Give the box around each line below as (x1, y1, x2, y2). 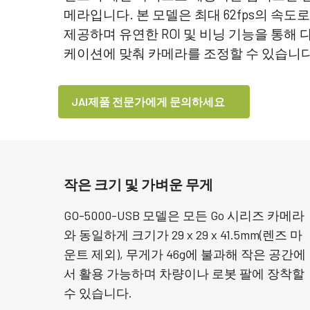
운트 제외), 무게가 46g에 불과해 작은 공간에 (64, 246, 306, 262)
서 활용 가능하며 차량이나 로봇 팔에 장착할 (64, 266, 304, 281)
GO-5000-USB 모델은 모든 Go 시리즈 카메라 (64, 208, 304, 223)
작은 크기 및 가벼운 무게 (64, 176, 213, 192)
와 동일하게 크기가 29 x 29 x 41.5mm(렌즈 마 (64, 227, 302, 242)
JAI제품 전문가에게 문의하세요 (71, 95, 225, 108)
